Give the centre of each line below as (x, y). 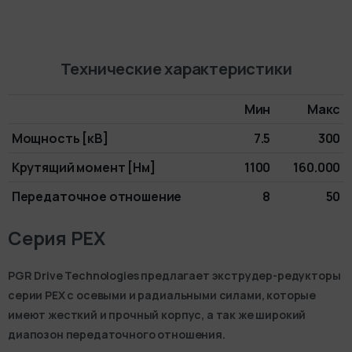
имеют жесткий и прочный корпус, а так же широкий (157, 314)
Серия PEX (57, 238)
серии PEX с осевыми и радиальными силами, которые (162, 295)
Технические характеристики (176, 68)
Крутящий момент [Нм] (83, 167)
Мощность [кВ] (60, 138)
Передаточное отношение (97, 196)
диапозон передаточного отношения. (117, 334)
